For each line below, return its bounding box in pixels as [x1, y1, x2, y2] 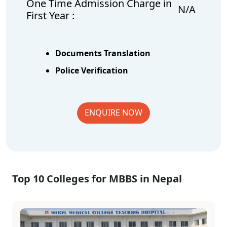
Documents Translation [55, 48, 150, 59]
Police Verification [55, 65, 128, 76]
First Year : [26, 9, 74, 22]
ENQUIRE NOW [85, 107, 142, 118]
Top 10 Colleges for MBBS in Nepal [12, 172, 182, 185]
